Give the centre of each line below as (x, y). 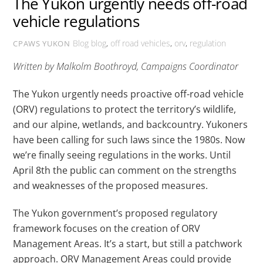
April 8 (27, 171)
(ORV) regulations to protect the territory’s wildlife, (125, 109)
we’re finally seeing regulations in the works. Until (122, 155)
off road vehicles (140, 43)
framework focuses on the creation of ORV (107, 229)
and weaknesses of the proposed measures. (111, 186)
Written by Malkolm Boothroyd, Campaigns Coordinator (126, 67)
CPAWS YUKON (42, 44)
